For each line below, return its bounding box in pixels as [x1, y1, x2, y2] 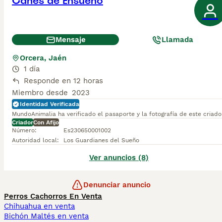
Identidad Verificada [20, 101, 79, 108]
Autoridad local [12, 137, 57, 144]
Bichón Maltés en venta [4, 212, 89, 221]
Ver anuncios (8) [89, 153, 149, 162]
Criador [12, 119, 33, 126]
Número [12, 127, 35, 134]
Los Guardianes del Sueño [63, 137, 139, 144]
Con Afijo [33, 119, 59, 126]
